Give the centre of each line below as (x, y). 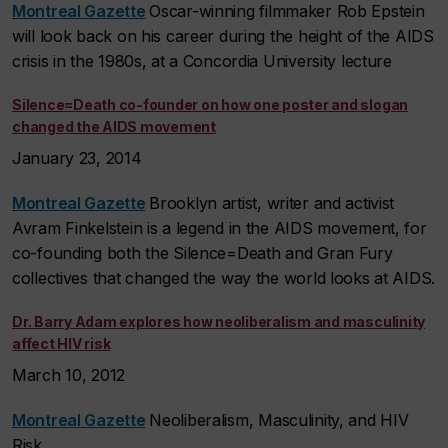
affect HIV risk (61, 344)
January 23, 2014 (79, 158)
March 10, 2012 (71, 375)
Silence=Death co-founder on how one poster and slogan (210, 105)
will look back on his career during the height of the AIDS (223, 36)
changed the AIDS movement (114, 127)
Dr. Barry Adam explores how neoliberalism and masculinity (219, 322)
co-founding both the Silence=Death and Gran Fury (202, 253)
